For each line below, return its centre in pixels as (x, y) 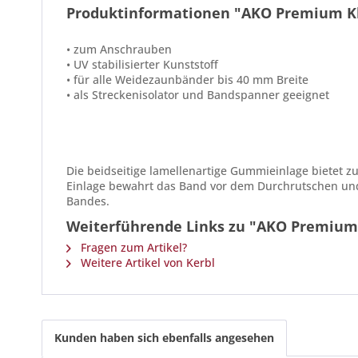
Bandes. (88, 201)
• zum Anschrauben (119, 49)
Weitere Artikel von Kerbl (146, 263)
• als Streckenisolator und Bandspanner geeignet (198, 95)
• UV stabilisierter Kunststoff (142, 64)
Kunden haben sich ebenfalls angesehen (164, 338)
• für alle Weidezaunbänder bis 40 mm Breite (187, 80)
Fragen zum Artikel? (132, 247)
